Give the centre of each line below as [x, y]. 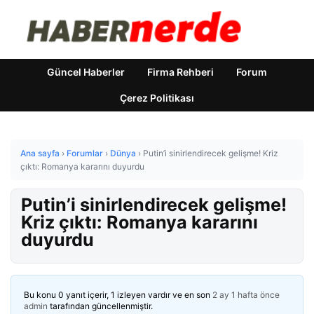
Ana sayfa [40, 153]
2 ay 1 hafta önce [246, 295]
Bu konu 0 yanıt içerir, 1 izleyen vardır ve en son [118, 295]
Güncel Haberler [86, 72]
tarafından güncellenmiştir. [100, 306]
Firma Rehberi [180, 72]
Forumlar [85, 153]
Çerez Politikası [157, 98]
